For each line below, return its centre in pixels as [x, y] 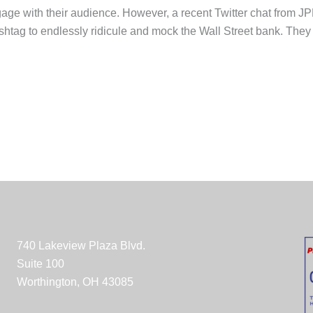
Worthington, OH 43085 [75, 282]
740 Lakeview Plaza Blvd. [81, 246]
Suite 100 [40, 264]
